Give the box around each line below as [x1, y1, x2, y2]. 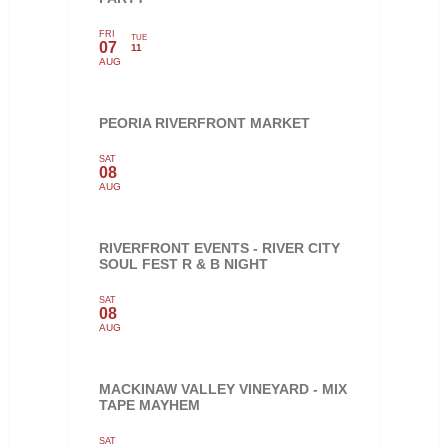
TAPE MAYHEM [98, 396, 200, 413]
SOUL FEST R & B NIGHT [98, 255, 268, 272]
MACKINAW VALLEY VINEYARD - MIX [98, 380, 347, 397]
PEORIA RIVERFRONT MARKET [98, 114, 310, 131]
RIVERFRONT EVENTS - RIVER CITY [98, 239, 340, 256]
